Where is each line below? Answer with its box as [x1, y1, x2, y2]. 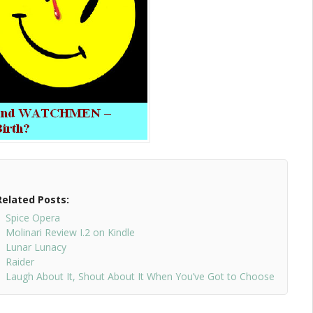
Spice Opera [5, 211, 60, 225]
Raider [5, 255, 34, 269]
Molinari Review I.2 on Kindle [5, 226, 135, 240]
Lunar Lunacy [5, 240, 66, 254]
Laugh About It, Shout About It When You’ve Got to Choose [5, 270, 275, 284]
